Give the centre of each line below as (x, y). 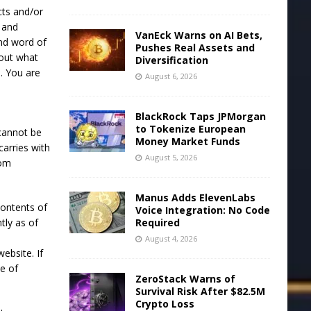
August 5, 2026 (171, 157)
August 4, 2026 (171, 238)
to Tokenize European (190, 129)
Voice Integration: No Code (202, 210)
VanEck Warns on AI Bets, (199, 35)
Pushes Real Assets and (195, 48)
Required (157, 222)
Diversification (171, 60)
